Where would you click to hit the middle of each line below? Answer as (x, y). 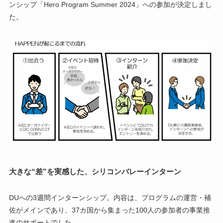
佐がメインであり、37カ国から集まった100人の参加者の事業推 (109, 210)
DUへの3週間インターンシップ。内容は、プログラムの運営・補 (110, 198)
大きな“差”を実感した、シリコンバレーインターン (95, 171)
